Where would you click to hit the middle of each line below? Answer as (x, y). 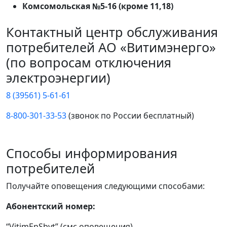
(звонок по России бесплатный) (130, 116)
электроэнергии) (58, 78)
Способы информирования (92, 153)
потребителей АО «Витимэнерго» (111, 47)
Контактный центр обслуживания (112, 32)
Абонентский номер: (51, 206)
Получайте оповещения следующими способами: (105, 186)
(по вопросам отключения (89, 63)
